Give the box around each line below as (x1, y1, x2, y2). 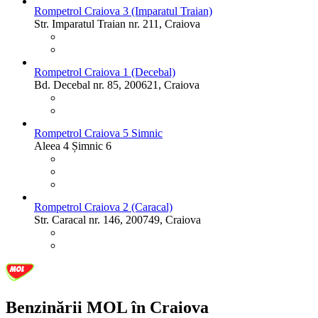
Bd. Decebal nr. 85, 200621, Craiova (34, 79, 199, 92)
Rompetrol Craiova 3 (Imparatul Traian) (34, 5, 212, 18)
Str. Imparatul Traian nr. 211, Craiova (34, 18, 200, 31)
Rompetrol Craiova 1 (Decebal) (34, 66, 175, 79)
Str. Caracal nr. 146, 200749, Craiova (34, 214, 201, 226)
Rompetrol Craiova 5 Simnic (34, 127, 163, 140)
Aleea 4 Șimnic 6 (34, 140, 111, 153)
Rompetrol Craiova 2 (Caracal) (34, 201, 172, 214)
